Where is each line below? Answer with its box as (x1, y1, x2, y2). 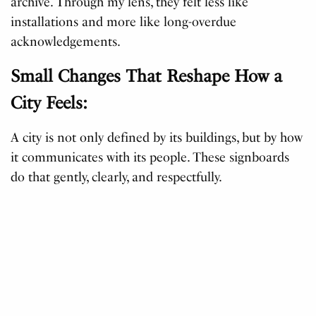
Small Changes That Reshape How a (11, 65, 283, 86)
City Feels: (11, 92, 88, 113)
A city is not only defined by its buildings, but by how (11, 129, 303, 145)
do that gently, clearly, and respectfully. (11, 169, 223, 185)
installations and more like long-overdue (11, 13, 237, 30)
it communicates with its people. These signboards (11, 149, 290, 165)
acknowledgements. (11, 33, 121, 49)
